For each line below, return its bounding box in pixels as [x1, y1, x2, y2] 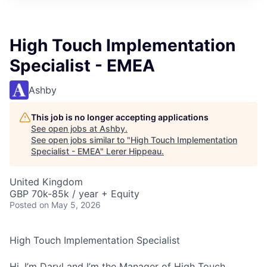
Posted [10, 200, 37, 210]
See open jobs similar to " [31, 135, 131, 145]
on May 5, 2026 [39, 200, 101, 210]
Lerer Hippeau [106, 146, 162, 157]
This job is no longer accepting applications [31, 112, 209, 123]
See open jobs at [31, 123, 100, 134]
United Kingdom [10, 176, 83, 188]
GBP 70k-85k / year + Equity [10, 188, 139, 200]
